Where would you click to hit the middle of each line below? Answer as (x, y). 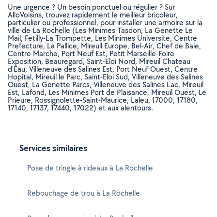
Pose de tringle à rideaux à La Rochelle (90, 168)
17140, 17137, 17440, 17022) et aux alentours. (80, 108)
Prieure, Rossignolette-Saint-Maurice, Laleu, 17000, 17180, (103, 100)
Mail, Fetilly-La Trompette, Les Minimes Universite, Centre (102, 38)
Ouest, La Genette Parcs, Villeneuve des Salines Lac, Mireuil (106, 85)
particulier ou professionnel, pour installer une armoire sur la (105, 23)
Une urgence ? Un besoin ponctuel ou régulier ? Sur (91, 7)
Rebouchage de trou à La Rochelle (84, 193)
